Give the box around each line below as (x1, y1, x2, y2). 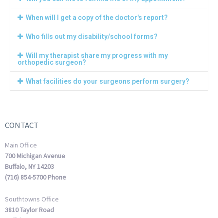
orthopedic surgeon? (18, 58, 86, 67)
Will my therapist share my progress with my (25, 52, 168, 60)
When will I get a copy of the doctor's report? (25, 14, 168, 22)
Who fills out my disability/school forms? (25, 33, 158, 41)
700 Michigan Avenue (5, 151, 65, 161)
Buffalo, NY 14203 (5, 162, 54, 171)
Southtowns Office (5, 194, 59, 203)
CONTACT (5, 120, 38, 131)
